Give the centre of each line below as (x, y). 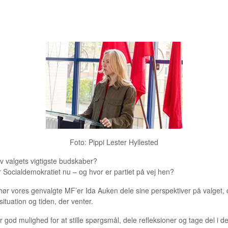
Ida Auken (102, 190)
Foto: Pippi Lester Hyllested (114, 142)
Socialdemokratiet (32, 172)
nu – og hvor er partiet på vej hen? (117, 172)
